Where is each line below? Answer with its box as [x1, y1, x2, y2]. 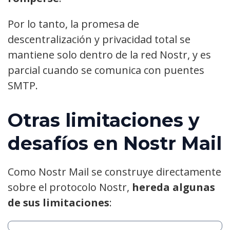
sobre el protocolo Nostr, [8, 180, 132, 194]
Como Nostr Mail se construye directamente [8, 164, 221, 179]
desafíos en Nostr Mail [8, 131, 222, 155]
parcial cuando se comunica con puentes [8, 63, 204, 78]
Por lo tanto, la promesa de [8, 17, 139, 31]
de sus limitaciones [8, 195, 109, 209]
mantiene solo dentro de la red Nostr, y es [8, 48, 211, 62]
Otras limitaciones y [8, 108, 200, 131]
